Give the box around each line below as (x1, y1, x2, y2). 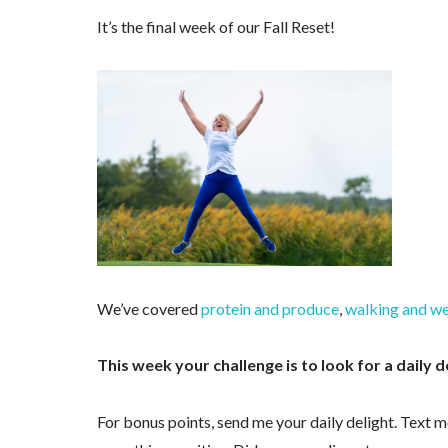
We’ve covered (96, 298, 201, 318)
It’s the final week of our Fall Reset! (96, 16, 335, 36)
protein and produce (200, 298, 339, 318)
